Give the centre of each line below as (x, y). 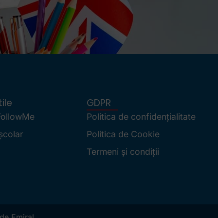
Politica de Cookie (123, 134)
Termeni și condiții (123, 152)
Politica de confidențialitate (141, 117)
